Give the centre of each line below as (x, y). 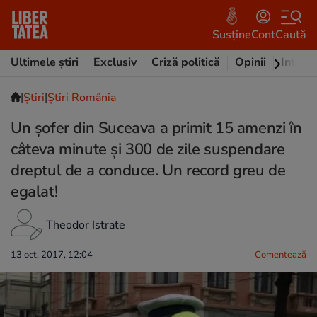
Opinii (250, 62)
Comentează (281, 255)
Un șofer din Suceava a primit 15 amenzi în (156, 128)
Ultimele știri (45, 62)
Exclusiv (115, 62)
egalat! (34, 192)
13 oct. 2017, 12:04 (52, 255)
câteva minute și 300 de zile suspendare (148, 149)
